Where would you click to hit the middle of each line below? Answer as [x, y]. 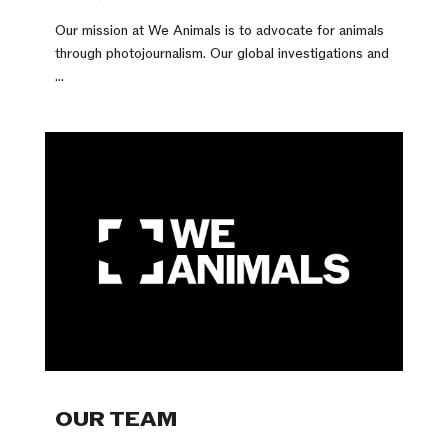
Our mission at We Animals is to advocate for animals [219, 30]
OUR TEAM [115, 419]
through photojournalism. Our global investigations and [221, 53]
